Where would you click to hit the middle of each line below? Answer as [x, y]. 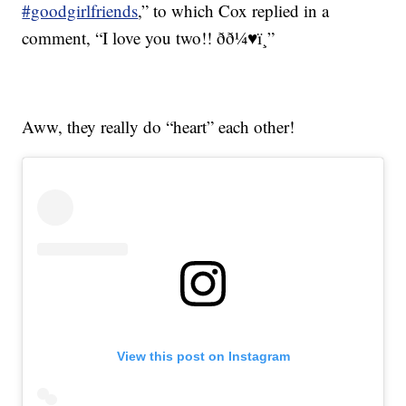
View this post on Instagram [203, 357]
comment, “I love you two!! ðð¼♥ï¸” [149, 38]
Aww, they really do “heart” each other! [159, 127]
